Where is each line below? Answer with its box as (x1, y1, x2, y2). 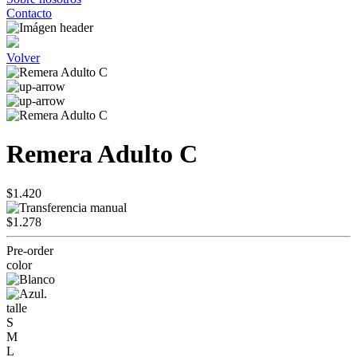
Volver (6, 51, 40, 65)
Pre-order (6, 243, 53, 257)
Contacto (6, 6, 52, 20)
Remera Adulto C (6, 139, 198, 169)
